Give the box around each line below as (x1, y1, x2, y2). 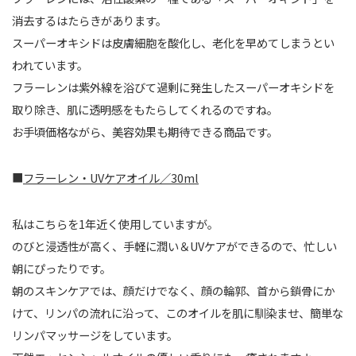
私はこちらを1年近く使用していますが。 (12, 215, 219, 233)
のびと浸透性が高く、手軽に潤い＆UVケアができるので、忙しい (12, 238, 337, 255)
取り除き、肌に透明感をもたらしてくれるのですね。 (12, 101, 278, 118)
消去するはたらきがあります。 (12, 12, 167, 29)
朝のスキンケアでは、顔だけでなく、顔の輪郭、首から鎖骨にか (12, 282, 335, 300)
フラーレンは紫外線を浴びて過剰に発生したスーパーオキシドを (12, 79, 335, 96)
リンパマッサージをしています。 (12, 327, 178, 344)
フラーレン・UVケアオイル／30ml (23, 169, 199, 187)
